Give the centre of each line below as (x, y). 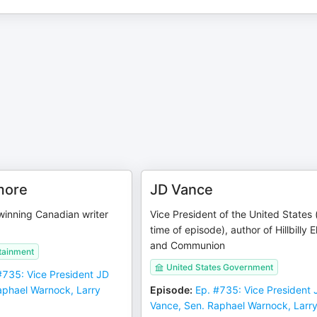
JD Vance (182, 190)
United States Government (220, 267)
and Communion (188, 245)
